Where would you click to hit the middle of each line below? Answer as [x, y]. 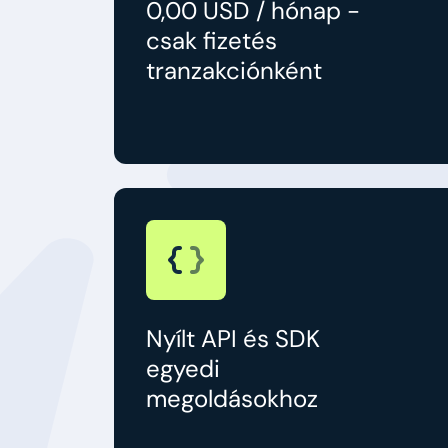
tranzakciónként [234, 70]
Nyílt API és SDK [233, 338]
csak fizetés [211, 40]
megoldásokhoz [232, 398]
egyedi [183, 368]
